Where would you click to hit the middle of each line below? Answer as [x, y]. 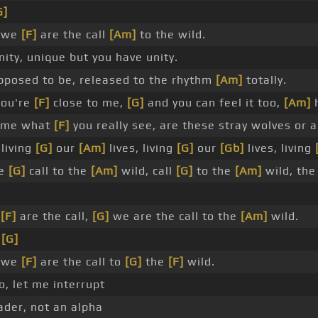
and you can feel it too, [214, 103]
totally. [265, 80]
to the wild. [171, 35]
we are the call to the [175, 216]
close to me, [88, 103]
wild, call [147, 171]
